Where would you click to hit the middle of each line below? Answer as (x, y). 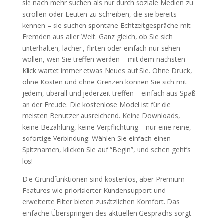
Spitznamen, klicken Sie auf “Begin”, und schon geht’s (106, 150)
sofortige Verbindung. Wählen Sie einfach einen (96, 138)
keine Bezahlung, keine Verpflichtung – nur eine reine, (106, 127)
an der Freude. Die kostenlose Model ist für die (96, 104)
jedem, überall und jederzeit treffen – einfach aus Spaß (109, 93)
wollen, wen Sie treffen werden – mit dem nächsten (103, 59)
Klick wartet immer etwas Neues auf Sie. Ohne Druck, (107, 70)
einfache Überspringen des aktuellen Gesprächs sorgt (106, 213)
